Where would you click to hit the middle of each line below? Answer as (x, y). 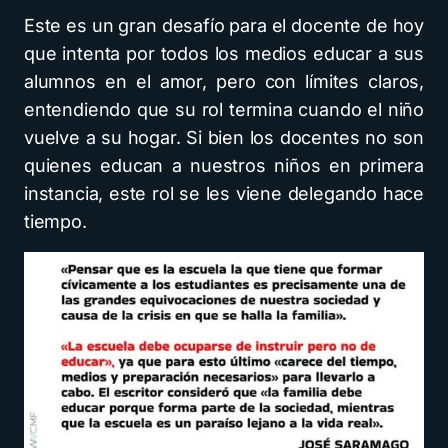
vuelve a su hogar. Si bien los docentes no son (224, 137)
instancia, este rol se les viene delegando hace (224, 193)
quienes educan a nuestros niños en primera (224, 165)
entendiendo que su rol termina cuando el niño (224, 109)
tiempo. (55, 221)
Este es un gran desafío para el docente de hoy (224, 25)
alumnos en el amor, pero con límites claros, (224, 81)
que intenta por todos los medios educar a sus (224, 53)
